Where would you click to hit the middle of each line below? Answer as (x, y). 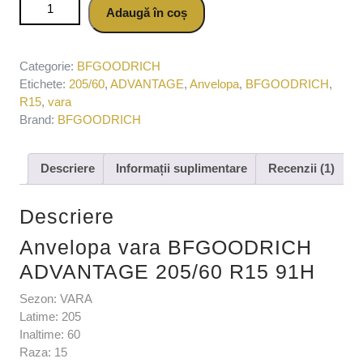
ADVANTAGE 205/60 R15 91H (167, 272)
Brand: (38, 119)
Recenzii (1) (301, 169)
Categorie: (48, 66)
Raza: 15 (43, 352)
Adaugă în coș (147, 12)
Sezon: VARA (56, 299)
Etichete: (44, 83)
